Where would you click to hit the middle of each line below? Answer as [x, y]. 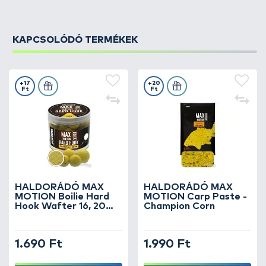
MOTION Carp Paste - [195, 197]
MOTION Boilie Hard [62, 197]
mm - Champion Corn [63, 216]
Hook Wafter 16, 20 [60, 206]
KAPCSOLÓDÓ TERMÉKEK [75, 40]
